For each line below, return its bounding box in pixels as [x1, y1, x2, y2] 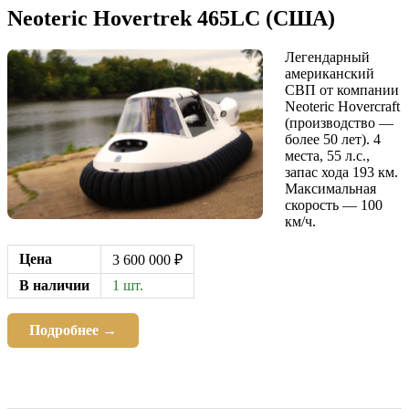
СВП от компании [285, 81, 399, 98]
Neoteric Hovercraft [285, 98, 400, 114]
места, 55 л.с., [285, 147, 370, 163]
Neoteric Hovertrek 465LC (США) [7, 5, 335, 30]
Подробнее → [29, 321, 117, 338]
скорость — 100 [285, 196, 383, 213]
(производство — [285, 114, 393, 131]
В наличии [19, 277, 89, 293]
